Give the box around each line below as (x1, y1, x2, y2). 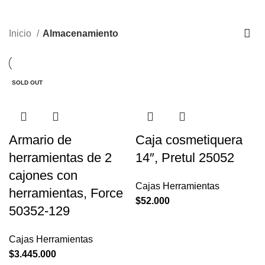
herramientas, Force (9, 185, 123, 201)
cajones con (9, 167, 77, 183)
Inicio (9, 28, 34, 39)
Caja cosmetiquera (135, 132, 243, 147)
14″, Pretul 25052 (135, 150, 234, 165)
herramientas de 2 (9, 150, 112, 165)
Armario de (9, 132, 72, 147)
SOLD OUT (12, 79, 43, 86)
